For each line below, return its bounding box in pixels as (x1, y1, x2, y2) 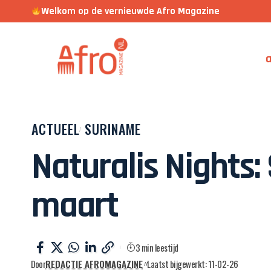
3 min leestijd (135, 241, 178, 254)
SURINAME (85, 119, 142, 139)
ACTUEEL (31, 119, 80, 139)
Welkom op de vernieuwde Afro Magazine (41, 4, 220, 18)
